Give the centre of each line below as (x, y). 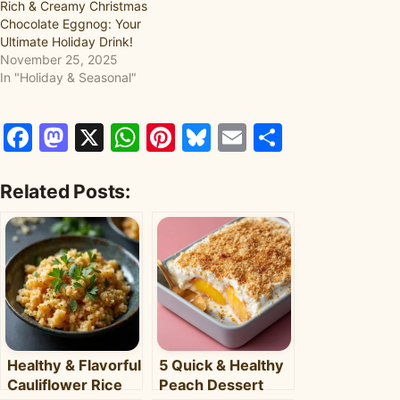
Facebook (99, 137)
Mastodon (136, 137)
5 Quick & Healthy (221, 365)
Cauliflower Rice (65, 384)
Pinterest (236, 137)
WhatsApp (210, 137)
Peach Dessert (211, 384)
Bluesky (264, 137)
